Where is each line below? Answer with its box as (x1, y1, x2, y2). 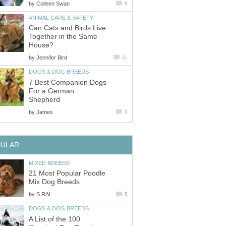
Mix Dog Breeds (29, 178, 80, 186)
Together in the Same (29, 33, 97, 41)
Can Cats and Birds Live (29, 24, 106, 32)
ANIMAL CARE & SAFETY (29, 14, 93, 21)
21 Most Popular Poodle (29, 169, 105, 178)
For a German (29, 87, 74, 95)
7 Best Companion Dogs (29, 78, 106, 86)
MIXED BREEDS (29, 159, 70, 166)
